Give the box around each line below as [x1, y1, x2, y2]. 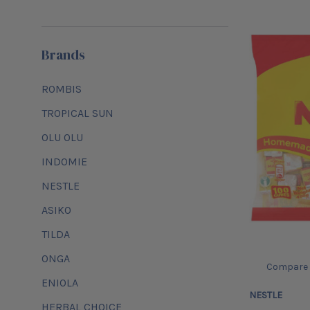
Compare [266, 261, 308, 273]
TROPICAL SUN [42, 106, 113, 120]
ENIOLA [42, 275, 78, 289]
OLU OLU [42, 130, 83, 144]
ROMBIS [42, 82, 82, 95]
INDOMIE [42, 154, 87, 168]
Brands [42, 44, 85, 64]
